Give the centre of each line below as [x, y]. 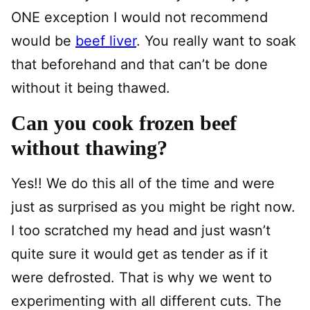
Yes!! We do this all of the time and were [143, 183]
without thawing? [89, 147]
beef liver [106, 40]
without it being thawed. [91, 88]
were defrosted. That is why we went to [142, 277]
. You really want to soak [216, 40]
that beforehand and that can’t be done [139, 64]
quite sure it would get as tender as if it [139, 254]
